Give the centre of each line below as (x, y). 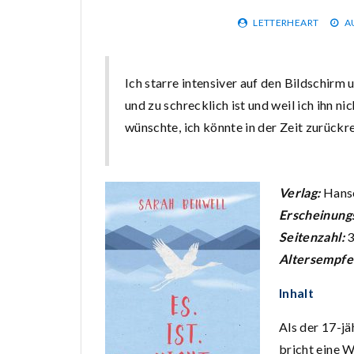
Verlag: (301, 192)
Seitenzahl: (313, 237)
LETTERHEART (286, 23)
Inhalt (297, 293)
